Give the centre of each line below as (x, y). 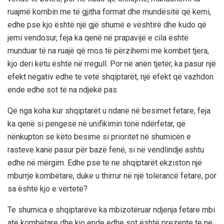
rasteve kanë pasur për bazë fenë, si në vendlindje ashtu (106, 149)
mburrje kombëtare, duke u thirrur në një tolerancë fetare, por (112, 175)
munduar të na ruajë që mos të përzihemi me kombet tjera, (108, 50)
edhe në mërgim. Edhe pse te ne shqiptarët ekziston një (105, 162)
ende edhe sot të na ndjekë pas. (63, 89)
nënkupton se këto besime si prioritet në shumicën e (99, 136)
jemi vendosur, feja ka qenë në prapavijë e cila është (98, 37)
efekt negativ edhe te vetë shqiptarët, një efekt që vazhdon (110, 76)
